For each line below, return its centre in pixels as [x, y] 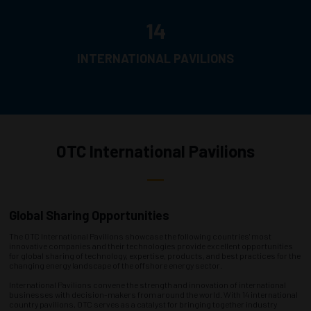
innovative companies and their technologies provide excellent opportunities [151, 246]
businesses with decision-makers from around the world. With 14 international [153, 294]
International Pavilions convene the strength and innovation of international [148, 285]
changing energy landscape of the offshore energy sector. [116, 265]
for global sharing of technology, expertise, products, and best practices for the [155, 255]
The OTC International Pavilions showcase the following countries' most [140, 236]
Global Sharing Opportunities [89, 215]
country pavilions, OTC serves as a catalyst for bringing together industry [143, 304]
